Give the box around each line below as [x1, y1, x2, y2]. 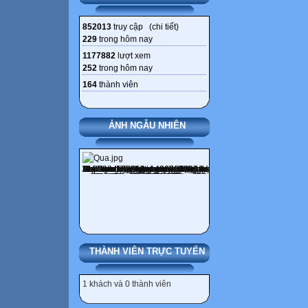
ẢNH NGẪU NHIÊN [108, 120, 186, 131]
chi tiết [152, 22, 176, 32]
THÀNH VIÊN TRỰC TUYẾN [89, 246, 205, 257]
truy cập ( [111, 22, 152, 32]
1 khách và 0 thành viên [82, 279, 171, 289]
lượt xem [115, 51, 151, 61]
